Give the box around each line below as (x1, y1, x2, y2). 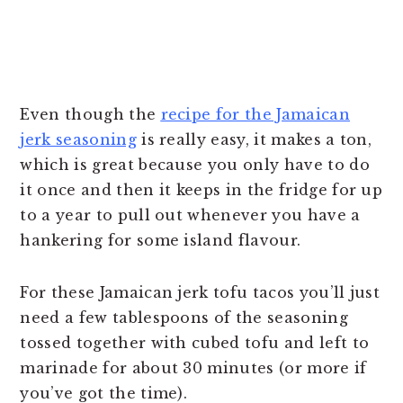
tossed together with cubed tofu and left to (20, 333, 370, 352)
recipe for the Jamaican (160, 104, 350, 123)
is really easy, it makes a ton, (136, 130, 372, 148)
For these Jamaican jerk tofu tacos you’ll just (20, 282, 381, 301)
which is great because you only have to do (20, 155, 370, 174)
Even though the (20, 104, 161, 123)
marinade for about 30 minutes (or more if (20, 358, 367, 377)
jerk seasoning (20, 130, 137, 148)
